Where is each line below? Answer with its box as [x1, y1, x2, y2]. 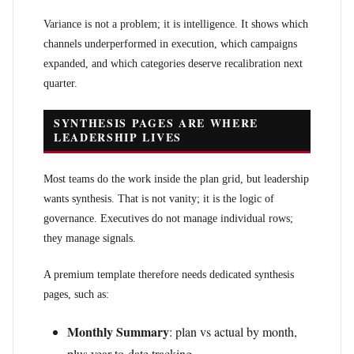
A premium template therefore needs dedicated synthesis [43, 269, 294, 281]
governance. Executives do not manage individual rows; [43, 213, 293, 224]
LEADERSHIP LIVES [54, 129, 182, 145]
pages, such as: [43, 288, 109, 300]
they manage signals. [43, 232, 136, 244]
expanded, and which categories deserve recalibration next [43, 58, 303, 70]
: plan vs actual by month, [169, 323, 297, 340]
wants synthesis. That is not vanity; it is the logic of [43, 193, 274, 205]
